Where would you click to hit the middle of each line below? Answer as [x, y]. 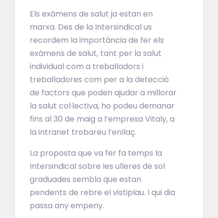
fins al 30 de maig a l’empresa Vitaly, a [102, 119]
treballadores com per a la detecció [100, 80]
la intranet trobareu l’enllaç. [83, 132]
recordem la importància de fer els [97, 40]
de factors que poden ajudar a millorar [103, 93]
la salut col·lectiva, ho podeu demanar [102, 106]
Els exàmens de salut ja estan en [91, 14]
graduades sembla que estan [86, 179]
